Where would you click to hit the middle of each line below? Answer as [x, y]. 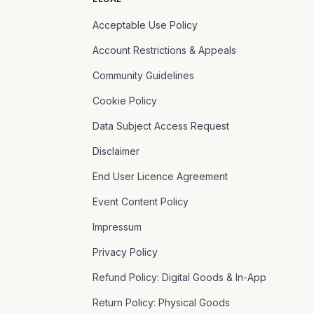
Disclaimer [116, 151]
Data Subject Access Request [161, 126]
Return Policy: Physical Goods [161, 302]
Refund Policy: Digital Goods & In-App [179, 277]
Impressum [117, 227]
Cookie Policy [124, 101]
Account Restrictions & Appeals [164, 50]
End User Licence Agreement [160, 176]
